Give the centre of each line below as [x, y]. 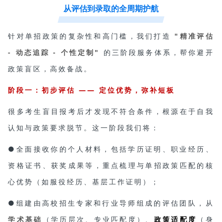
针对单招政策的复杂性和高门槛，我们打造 [91, 36]
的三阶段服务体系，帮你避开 [157, 52]
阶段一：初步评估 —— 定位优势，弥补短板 [92, 90]
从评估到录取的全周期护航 [111, 8]
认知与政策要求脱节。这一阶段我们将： [84, 127]
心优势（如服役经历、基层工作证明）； [84, 181]
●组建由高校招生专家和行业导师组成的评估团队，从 [111, 203]
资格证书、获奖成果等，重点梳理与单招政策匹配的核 [111, 165]
